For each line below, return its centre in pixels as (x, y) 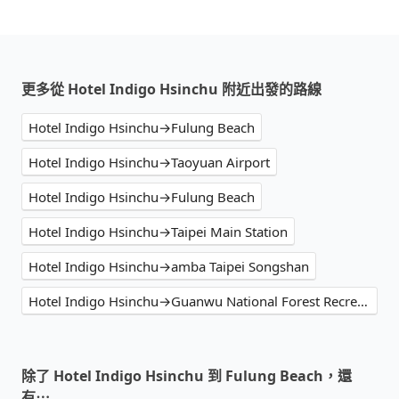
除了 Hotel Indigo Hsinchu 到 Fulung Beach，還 (187, 375)
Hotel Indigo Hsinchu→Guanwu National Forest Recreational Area (362, 301)
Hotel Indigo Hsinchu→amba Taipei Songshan (169, 266)
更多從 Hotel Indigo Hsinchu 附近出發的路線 (171, 89)
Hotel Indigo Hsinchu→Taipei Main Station (158, 231)
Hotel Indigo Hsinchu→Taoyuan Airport (149, 162)
